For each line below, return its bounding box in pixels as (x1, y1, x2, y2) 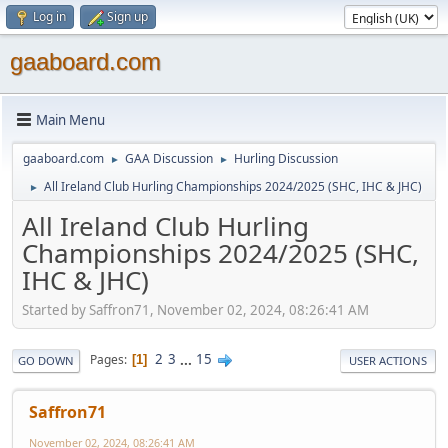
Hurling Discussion (234, 150, 338, 167)
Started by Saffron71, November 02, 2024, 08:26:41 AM (22, 300, 369, 319)
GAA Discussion (125, 150, 213, 167)
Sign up (107, 8, 148, 25)
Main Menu (36, 110, 105, 129)
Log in (33, 8, 66, 25)
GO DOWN (18, 352, 74, 368)
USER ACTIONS (349, 352, 427, 368)
